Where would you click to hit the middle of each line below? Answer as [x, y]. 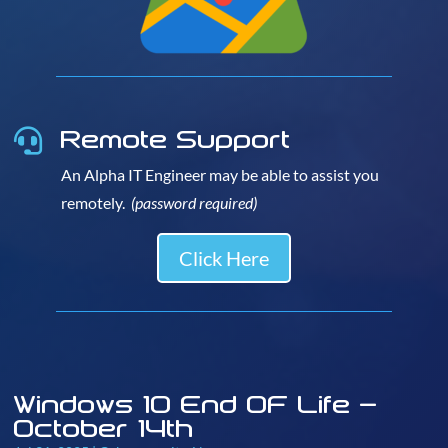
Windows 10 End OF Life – [196, 404]
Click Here [224, 258]
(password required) [194, 202]
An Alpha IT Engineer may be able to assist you [220, 174]
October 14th [104, 428]
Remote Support [176, 139]
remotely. [96, 202]
